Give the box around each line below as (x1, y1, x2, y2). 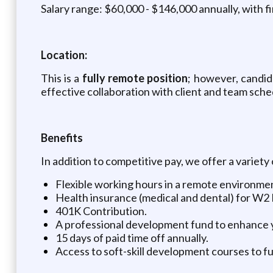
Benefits (40, 130, 83, 144)
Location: (40, 48, 87, 62)
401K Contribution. (55, 204, 147, 218)
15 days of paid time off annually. (55, 230, 208, 244)
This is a (40, 71, 82, 85)
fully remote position (82, 71, 188, 85)
